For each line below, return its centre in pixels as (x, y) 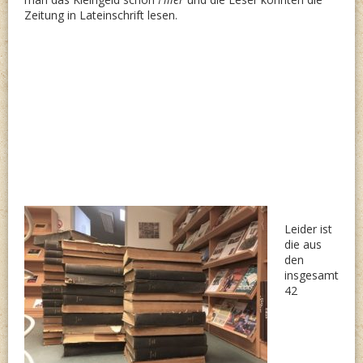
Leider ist (308, 228)
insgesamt (312, 275)
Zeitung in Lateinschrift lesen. (101, 15)
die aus (303, 244)
